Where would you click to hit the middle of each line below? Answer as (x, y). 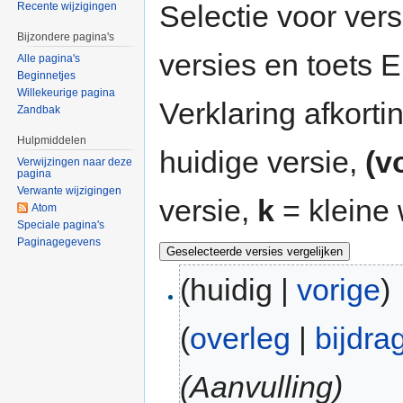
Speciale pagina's (61, 224)
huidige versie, (262, 161)
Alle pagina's (49, 59)
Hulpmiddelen (52, 141)
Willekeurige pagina (67, 93)
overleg (241, 339)
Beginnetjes (47, 76)
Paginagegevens (59, 242)
